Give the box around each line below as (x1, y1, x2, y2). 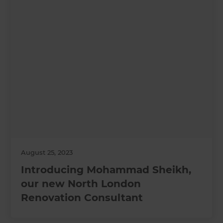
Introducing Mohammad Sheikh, (21, 163, 192, 176)
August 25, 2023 (21, 148, 73, 156)
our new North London (21, 177, 141, 190)
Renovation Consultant (21, 191, 143, 204)
